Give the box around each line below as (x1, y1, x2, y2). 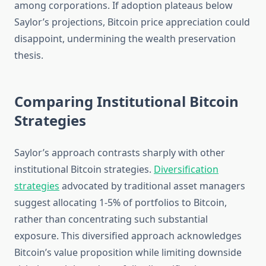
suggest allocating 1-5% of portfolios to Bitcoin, (14, 196, 227, 210)
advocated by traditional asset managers (59, 179, 245, 193)
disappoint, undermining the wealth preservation (14, 32, 236, 46)
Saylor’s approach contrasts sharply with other (14, 146, 225, 160)
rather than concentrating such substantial (14, 213, 208, 226)
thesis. (14, 49, 43, 62)
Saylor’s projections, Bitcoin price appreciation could (14, 15, 250, 29)
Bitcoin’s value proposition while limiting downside (14, 246, 242, 259)
